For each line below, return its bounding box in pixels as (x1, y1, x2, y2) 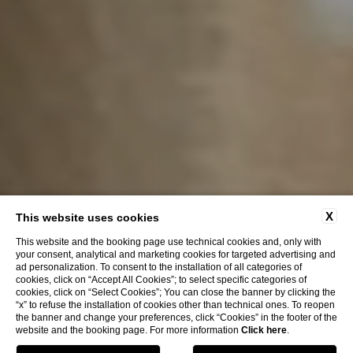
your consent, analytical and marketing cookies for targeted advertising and (16, 249, 336, 260)
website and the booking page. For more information (16, 325, 241, 336)
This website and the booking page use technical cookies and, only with (16, 236, 321, 247)
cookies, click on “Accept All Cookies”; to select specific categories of (16, 274, 307, 285)
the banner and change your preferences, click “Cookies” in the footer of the (16, 312, 337, 323)
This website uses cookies (16, 211, 159, 224)
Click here (241, 325, 287, 336)
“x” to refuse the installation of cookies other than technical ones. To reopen (16, 299, 335, 310)
